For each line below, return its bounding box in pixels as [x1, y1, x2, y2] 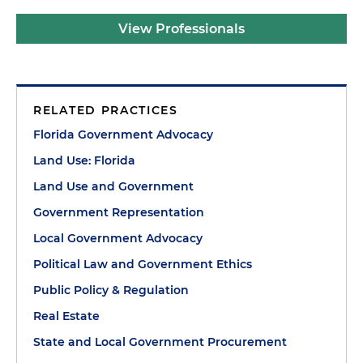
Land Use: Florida [33, 153, 135, 169]
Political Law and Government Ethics [33, 257, 252, 272]
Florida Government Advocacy [33, 127, 213, 143]
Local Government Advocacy [33, 231, 203, 246]
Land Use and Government [33, 179, 194, 194]
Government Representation [33, 205, 204, 220]
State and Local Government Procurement [33, 335, 287, 350]
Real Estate [33, 309, 100, 324]
